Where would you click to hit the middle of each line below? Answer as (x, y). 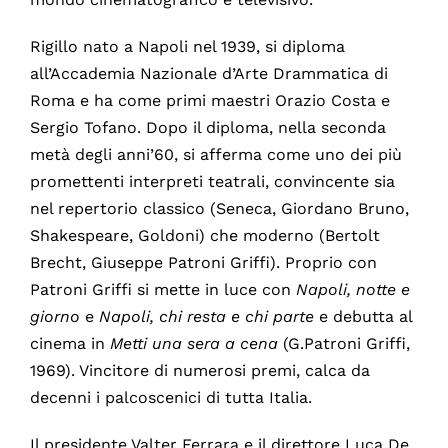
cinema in (69, 344)
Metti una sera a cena (193, 344)
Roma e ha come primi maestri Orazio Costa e (209, 101)
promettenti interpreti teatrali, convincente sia (212, 182)
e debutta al (362, 317)
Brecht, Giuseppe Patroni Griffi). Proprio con (203, 263)
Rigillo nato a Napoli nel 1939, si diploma (187, 47)
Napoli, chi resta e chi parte (206, 317)
